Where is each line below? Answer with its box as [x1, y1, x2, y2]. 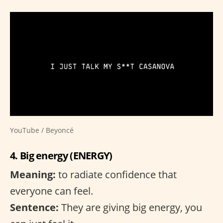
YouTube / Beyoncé [10, 125, 74, 135]
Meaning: [10, 167, 56, 181]
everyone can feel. [10, 184, 93, 198]
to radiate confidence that [56, 167, 177, 181]
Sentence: [10, 200, 59, 214]
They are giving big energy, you [59, 200, 202, 214]
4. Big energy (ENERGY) [10, 148, 112, 162]
